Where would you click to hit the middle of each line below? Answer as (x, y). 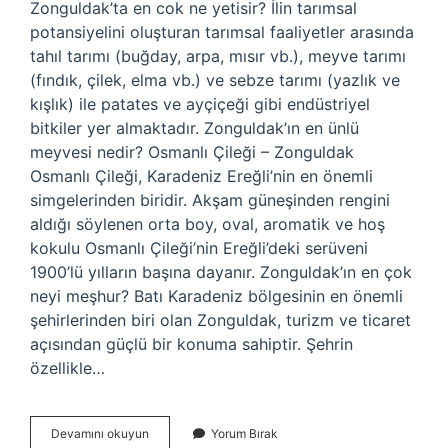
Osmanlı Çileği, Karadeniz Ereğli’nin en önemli (201, 176)
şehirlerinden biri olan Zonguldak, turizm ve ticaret (220, 320)
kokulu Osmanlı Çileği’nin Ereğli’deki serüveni (199, 248)
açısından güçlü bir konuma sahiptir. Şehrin (191, 344)
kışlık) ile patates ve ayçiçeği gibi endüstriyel (200, 104)
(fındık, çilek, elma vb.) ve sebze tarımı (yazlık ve (215, 80)
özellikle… (67, 368)
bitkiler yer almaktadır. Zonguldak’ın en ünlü (194, 128)
